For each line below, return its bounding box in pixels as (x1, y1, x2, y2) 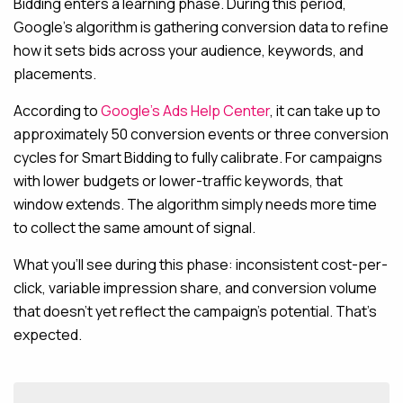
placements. (13, 64, 96, 84)
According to (13, 101, 101, 121)
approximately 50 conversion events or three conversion (13, 124, 389, 144)
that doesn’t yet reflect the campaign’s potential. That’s (13, 301, 377, 321)
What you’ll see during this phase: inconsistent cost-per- (13, 255, 388, 274)
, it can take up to (270, 101, 381, 121)
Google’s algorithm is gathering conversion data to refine (13, 17, 389, 37)
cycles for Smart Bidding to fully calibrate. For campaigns (13, 148, 382, 167)
